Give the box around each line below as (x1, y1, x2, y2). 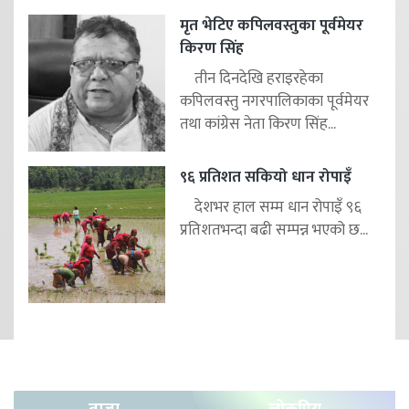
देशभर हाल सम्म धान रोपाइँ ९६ (180, 194, 362, 221)
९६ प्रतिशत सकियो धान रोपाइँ (180, 164, 351, 191)
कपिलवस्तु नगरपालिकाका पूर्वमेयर (180, 89, 369, 115)
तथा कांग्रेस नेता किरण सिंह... (180, 111, 336, 138)
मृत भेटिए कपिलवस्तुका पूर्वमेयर (180, 13, 363, 39)
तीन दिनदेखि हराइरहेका (180, 66, 323, 92)
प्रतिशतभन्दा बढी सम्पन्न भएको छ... (180, 217, 368, 244)
